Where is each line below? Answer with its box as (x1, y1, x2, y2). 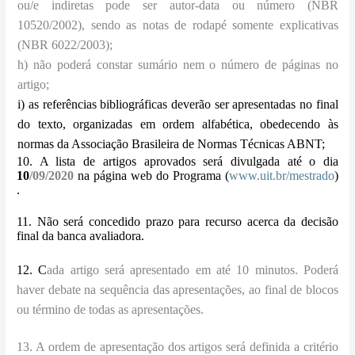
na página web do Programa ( (74, 169, 229, 183)
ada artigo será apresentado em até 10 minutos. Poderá (47, 263, 338, 277)
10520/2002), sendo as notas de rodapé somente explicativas (17, 18, 338, 32)
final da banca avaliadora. (17, 229, 145, 243)
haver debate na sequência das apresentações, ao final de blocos (17, 283, 338, 297)
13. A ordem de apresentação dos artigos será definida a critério (17, 339, 338, 353)
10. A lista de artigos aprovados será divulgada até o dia (17, 155, 338, 169)
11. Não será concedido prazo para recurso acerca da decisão (17, 215, 338, 229)
